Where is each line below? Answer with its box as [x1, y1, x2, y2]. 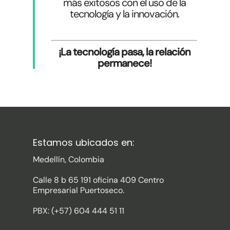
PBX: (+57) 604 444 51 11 [33, 205, 124, 217]
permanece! [97, 56, 151, 70]
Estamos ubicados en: [33, 136, 135, 149]
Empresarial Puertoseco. [33, 185, 124, 196]
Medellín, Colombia [33, 154, 104, 165]
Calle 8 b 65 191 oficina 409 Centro [33, 175, 164, 186]
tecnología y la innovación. [69, 7, 179, 21]
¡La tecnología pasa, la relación [58, 45, 190, 59]
